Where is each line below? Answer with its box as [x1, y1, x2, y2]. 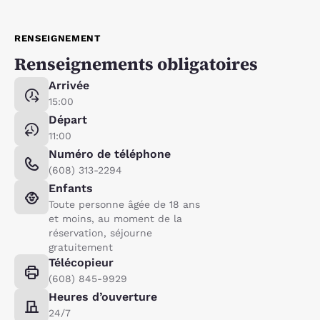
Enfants [49, 181, 93, 195]
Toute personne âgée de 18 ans [49, 198, 200, 210]
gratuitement [49, 241, 113, 253]
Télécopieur [49, 255, 114, 269]
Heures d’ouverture [49, 289, 157, 304]
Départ [49, 112, 87, 126]
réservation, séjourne [49, 226, 152, 239]
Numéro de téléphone [49, 146, 171, 161]
